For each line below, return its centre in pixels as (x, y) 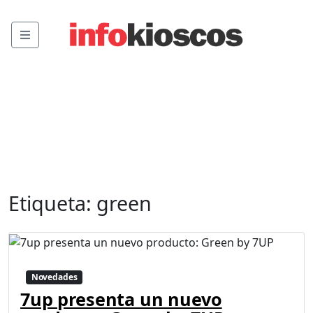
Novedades (54, 277)
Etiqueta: (52, 203)
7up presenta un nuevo (121, 299)
